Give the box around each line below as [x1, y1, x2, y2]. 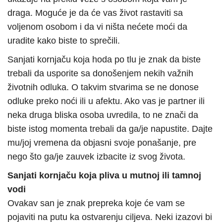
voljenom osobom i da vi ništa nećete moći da [7, 22, 187, 32]
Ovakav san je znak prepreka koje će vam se [7, 198, 185, 209]
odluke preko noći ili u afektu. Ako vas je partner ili [7, 96, 205, 107]
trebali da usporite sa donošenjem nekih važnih [7, 68, 193, 79]
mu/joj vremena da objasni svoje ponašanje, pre [7, 138, 196, 148]
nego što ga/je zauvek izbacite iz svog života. [7, 152, 185, 162]
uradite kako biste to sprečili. [7, 36, 120, 46]
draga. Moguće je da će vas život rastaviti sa [7, 8, 183, 18]
